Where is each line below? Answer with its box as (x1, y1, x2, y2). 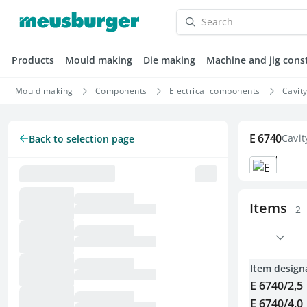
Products (12, 53, 54, 66)
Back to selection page (29, 132, 134, 145)
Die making (143, 53, 195, 66)
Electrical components (169, 84, 260, 97)
